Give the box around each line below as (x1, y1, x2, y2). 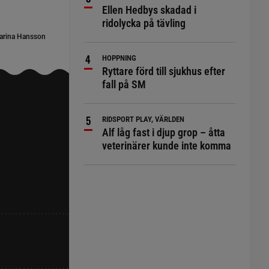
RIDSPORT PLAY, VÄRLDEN (102, 115, 185, 124)
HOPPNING (102, 53, 137, 62)
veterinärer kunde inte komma (102, 139, 232, 152)
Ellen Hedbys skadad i (102, 4, 197, 16)
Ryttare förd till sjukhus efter (102, 65, 226, 77)
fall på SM (102, 78, 147, 91)
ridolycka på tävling (102, 17, 186, 29)
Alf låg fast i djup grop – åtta (102, 126, 226, 139)
